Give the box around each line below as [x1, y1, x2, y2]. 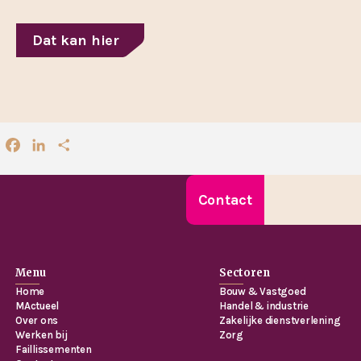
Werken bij [15, 329, 68, 342]
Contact [197, 191, 252, 210]
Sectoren [218, 266, 270, 280]
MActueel [15, 300, 60, 313]
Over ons [15, 314, 59, 327]
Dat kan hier [32, 31, 119, 50]
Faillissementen [15, 343, 92, 356]
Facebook [23, 139, 75, 155]
